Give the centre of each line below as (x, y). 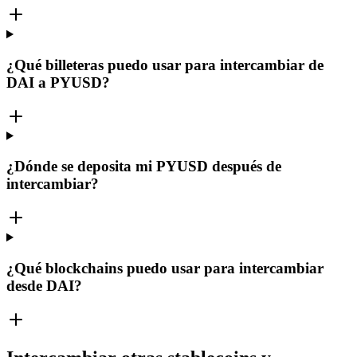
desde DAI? (44, 285)
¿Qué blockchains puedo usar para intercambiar (165, 268)
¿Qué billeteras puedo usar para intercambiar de (165, 65)
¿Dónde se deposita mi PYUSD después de (144, 167)
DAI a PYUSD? (58, 82)
